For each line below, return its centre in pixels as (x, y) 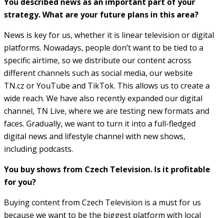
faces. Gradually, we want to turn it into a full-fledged (100, 123)
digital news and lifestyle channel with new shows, (95, 136)
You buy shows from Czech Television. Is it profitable (107, 169)
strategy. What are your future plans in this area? (101, 14)
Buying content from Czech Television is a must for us (102, 202)
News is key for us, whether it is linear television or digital (109, 35)
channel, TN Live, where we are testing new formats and (107, 111)
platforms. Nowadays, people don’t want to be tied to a (104, 47)
